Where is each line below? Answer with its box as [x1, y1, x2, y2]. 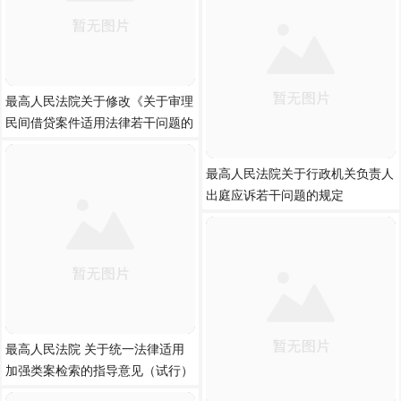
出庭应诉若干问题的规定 [206, 188, 344, 202]
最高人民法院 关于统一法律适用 [5, 342, 184, 356]
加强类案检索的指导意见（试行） [5, 363, 193, 378]
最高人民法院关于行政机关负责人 [206, 166, 394, 181]
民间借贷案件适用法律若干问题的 [5, 115, 193, 130]
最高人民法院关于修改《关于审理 [5, 94, 193, 108]
